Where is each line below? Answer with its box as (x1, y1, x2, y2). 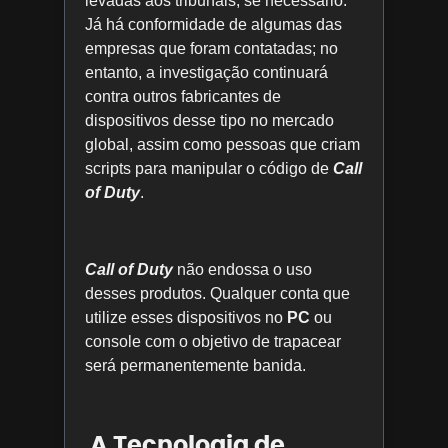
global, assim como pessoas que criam (85, 135, 360, 153)
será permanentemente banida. (85, 356, 306, 374)
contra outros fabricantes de (85, 87, 281, 105)
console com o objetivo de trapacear (85, 332, 341, 350)
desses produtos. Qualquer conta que (85, 284, 350, 302)
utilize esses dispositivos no (85, 308, 287, 326)
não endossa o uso (177, 260, 312, 278)
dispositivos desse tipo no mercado (85, 111, 334, 129)
